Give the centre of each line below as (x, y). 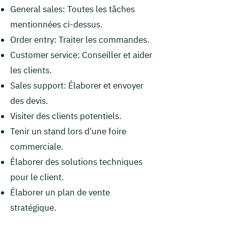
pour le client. (37, 177)
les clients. (31, 70)
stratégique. (33, 208)
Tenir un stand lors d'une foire (68, 131)
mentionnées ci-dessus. (56, 24)
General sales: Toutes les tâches (73, 9)
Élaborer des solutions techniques (76, 162)
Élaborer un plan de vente (60, 192)
